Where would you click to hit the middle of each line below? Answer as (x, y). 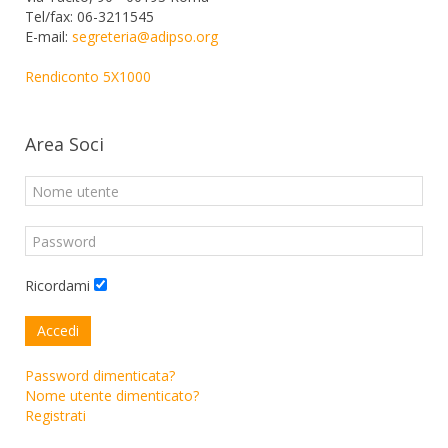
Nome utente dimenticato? (112, 395)
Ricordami (57, 285)
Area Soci (64, 144)
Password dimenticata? (100, 375)
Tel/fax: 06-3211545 (89, 16)
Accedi (58, 330)
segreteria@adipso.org (145, 36)
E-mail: (48, 36)
